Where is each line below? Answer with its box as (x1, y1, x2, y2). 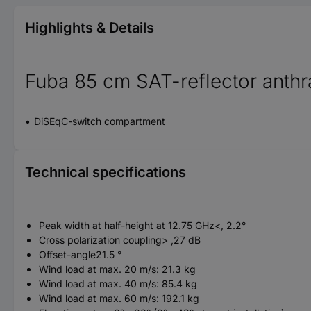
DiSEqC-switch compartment (34, 115, 165, 127)
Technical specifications (25, 163, 186, 180)
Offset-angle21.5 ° (39, 248, 121, 260)
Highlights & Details (25, 19, 154, 36)
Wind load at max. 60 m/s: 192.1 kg (39, 292, 199, 304)
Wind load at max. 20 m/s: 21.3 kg (39, 262, 196, 275)
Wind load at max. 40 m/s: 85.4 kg (39, 277, 197, 289)
